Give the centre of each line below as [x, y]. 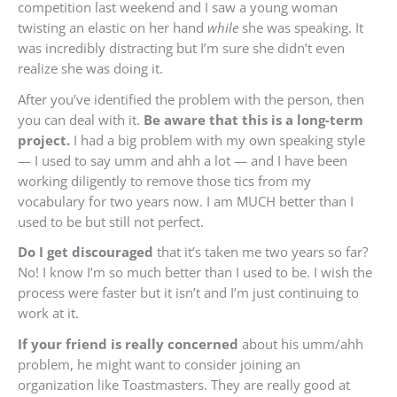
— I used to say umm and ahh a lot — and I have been [183, 160]
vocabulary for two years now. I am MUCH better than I [186, 201]
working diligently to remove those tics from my [164, 180]
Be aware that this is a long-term [253, 119]
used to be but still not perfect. [111, 221]
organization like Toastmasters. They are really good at [184, 384]
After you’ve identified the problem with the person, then [191, 99]
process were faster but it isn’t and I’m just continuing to [188, 293]
